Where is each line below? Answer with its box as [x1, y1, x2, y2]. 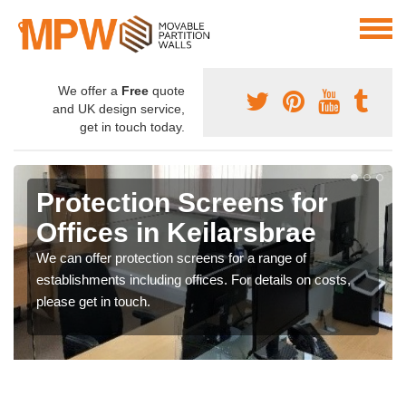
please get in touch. [36, 294, 150, 310]
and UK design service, [53, 101, 185, 117]
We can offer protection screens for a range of [36, 250, 306, 266]
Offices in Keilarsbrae [36, 217, 316, 248]
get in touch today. [80, 120, 185, 135]
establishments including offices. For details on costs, [36, 272, 351, 288]
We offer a [58, 83, 121, 99]
